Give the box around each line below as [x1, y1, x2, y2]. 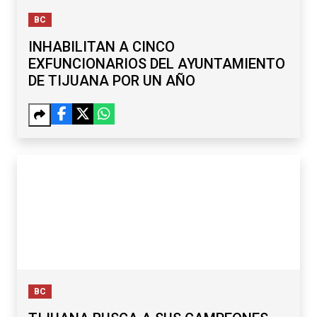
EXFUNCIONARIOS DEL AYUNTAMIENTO [28, 55, 285, 73]
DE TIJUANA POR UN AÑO [28, 72, 195, 90]
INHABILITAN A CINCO [28, 38, 175, 56]
